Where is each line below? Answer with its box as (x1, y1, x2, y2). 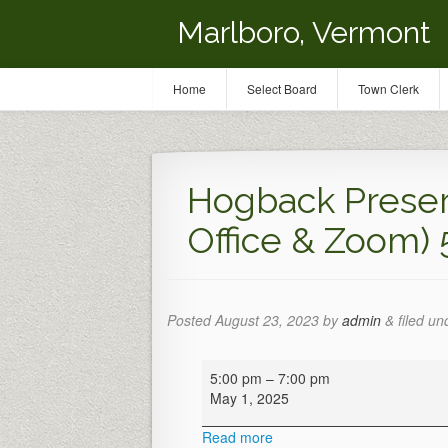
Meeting (201, 399, 252, 419)
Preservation (201, 379, 281, 399)
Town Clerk (358, 80, 419, 97)
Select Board (247, 80, 317, 97)
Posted (167, 310, 215, 330)
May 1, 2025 (210, 388, 289, 408)
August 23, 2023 (215, 310, 319, 330)
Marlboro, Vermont (177, 15, 431, 50)
